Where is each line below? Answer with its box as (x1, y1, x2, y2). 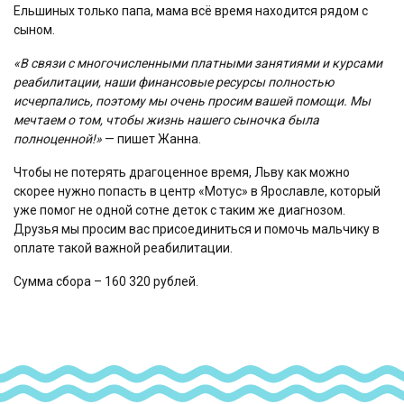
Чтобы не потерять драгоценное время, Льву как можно (14, 164, 350, 179)
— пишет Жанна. (102, 131, 201, 146)
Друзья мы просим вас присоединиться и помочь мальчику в (14, 221, 380, 236)
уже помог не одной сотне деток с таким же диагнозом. (14, 202, 348, 217)
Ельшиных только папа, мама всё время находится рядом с (14, 3, 368, 18)
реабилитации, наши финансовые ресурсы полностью (14, 74, 334, 89)
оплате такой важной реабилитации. (14, 240, 233, 255)
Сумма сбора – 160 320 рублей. (14, 273, 198, 289)
